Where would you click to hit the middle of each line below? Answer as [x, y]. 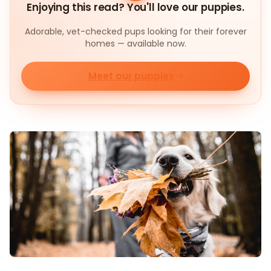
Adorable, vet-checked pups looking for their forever [135, 32]
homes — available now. [135, 44]
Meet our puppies [131, 76]
